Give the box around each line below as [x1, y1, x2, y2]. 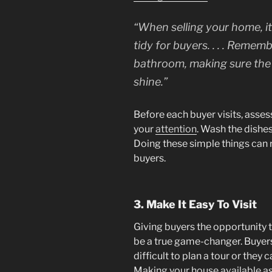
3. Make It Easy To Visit [134, 197, 257, 211]
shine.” [134, 75, 168, 88]
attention [155, 123, 197, 135]
